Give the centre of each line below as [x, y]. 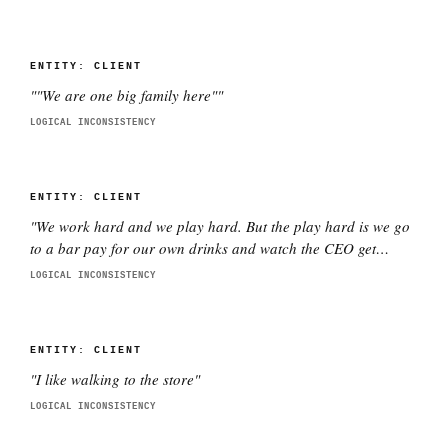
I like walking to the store [115, 379]
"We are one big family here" [126, 95]
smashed [59, 270]
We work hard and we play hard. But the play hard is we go [223, 226]
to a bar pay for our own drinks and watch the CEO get [203, 248]
